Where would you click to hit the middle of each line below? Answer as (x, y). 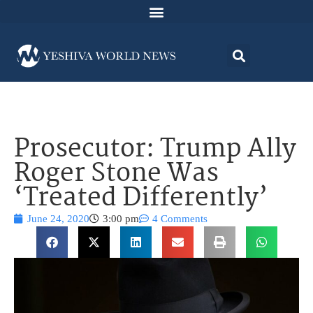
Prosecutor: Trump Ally (155, 150)
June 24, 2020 (58, 219)
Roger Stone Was (116, 175)
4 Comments (180, 219)
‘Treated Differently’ (141, 199)
